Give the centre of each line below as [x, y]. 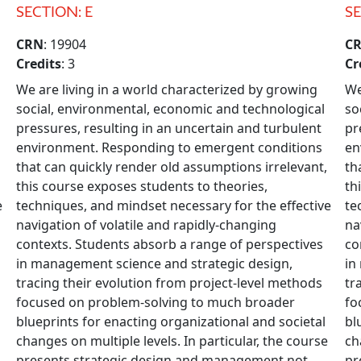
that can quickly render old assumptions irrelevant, [172, 167]
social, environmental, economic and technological [170, 109]
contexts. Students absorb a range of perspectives [170, 244]
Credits [39, 64]
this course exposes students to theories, [142, 186]
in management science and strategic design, [154, 263]
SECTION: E [54, 11]
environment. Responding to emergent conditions [169, 147]
